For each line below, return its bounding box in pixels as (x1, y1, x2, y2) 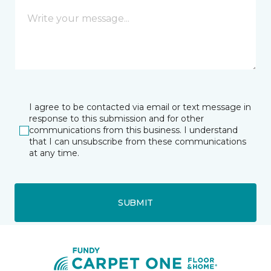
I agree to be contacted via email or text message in (29, 102, 251, 113)
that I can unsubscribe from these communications (29, 136, 246, 147)
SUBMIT (117, 197, 154, 208)
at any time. (29, 148, 79, 158)
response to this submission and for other (29, 113, 204, 124)
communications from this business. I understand (29, 125, 238, 135)
